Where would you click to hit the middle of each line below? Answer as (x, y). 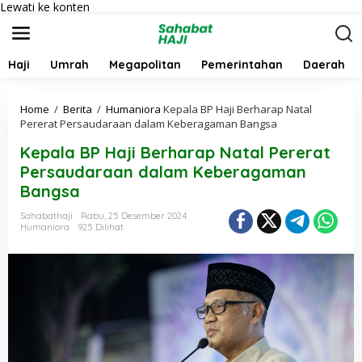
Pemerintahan (242, 65)
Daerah (324, 65)
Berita (78, 109)
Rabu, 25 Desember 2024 (134, 216)
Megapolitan (145, 65)
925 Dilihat (101, 227)
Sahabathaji (46, 216)
